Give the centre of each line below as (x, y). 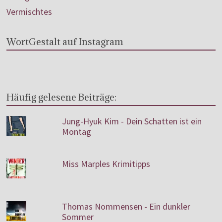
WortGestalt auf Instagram (65, 41)
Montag (77, 131)
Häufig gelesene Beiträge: (62, 97)
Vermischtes (29, 11)
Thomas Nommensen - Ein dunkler (126, 206)
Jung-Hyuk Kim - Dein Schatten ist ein (132, 121)
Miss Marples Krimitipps (106, 164)
